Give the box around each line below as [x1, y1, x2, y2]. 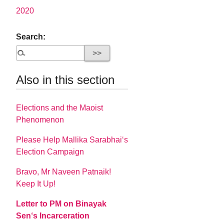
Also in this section [16, 73, 115, 87]
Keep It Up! [16, 179, 56, 188]
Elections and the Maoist [16, 103, 103, 112]
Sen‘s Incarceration [16, 211, 90, 220]
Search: [16, 32, 46, 41]
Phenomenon [16, 115, 64, 124]
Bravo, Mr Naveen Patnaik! [16, 167, 111, 176]
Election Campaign [16, 147, 84, 156]
